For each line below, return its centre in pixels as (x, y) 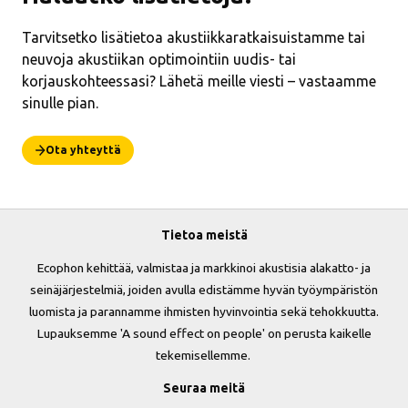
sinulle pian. (60, 103)
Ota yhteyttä (83, 150)
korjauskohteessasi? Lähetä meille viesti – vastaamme (199, 81)
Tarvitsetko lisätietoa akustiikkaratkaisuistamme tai (194, 37)
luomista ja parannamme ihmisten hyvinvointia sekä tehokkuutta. (204, 311)
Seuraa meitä (204, 388)
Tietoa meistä (204, 235)
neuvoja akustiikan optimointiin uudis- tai (159, 59)
